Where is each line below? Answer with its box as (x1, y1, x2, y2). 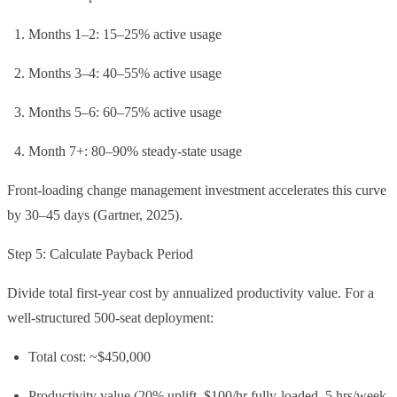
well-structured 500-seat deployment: (7, 309, 214, 325)
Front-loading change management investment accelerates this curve (7, 182, 386, 198)
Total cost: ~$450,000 (28, 348, 151, 364)
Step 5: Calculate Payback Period (7, 245, 193, 261)
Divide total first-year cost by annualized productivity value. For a (7, 284, 374, 300)
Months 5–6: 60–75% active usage (28, 104, 222, 120)
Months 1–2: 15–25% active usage (28, 26, 222, 42)
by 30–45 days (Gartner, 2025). (7, 206, 183, 222)
